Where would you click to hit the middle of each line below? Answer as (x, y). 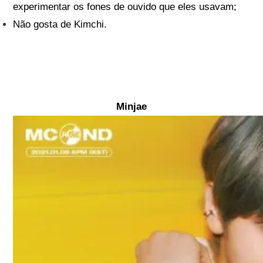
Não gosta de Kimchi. (60, 25)
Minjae (131, 107)
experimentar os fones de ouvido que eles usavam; (125, 7)
